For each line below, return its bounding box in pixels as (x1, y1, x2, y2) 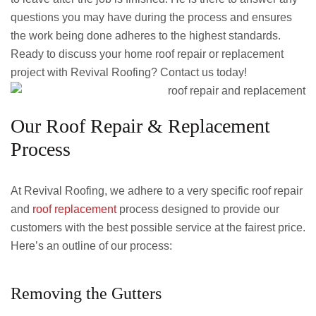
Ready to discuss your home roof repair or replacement (11, 48, 284, 60)
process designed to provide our (116, 203, 279, 215)
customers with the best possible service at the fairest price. (11, 221, 305, 233)
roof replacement (32, 203, 116, 215)
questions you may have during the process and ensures (11, 11, 292, 23)
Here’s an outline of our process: (11, 240, 172, 252)
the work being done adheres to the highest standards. (11, 30, 281, 42)
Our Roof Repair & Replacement (11, 115, 270, 137)
